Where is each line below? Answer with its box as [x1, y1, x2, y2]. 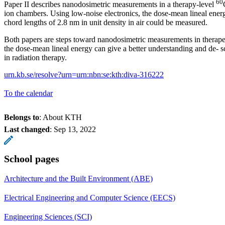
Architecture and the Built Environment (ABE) [4, 174, 153, 183]
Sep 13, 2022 [54, 125, 96, 134]
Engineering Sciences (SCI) [4, 212, 92, 221]
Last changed [4, 125, 50, 134]
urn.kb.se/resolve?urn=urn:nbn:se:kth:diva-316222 [4, 70, 164, 79]
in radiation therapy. [4, 53, 69, 62]
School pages [4, 153, 59, 165]
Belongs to [4, 113, 39, 122]
